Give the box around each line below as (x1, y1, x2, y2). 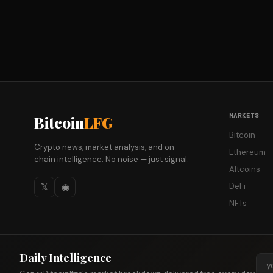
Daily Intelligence (19, 250, 112, 265)
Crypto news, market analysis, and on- (34, 142, 179, 152)
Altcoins (229, 164, 260, 174)
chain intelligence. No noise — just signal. (34, 154, 189, 165)
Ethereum (229, 147, 266, 157)
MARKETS (229, 112, 259, 119)
